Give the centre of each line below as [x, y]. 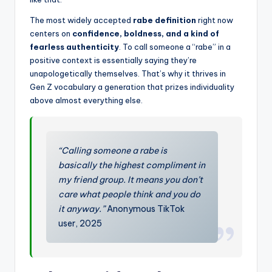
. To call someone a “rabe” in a [175, 47]
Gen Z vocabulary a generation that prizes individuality [132, 87]
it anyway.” [82, 209]
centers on [51, 34]
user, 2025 [80, 224]
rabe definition [165, 20]
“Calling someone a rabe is [113, 151]
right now [215, 20]
